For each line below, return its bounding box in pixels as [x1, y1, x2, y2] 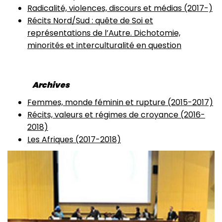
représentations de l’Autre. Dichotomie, [27, 27, 180, 39]
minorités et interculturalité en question [27, 40, 181, 51]
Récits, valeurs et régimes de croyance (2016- [27, 109, 205, 120]
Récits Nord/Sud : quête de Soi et [27, 15, 153, 26]
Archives [32, 79, 69, 91]
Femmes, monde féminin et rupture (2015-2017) [27, 97, 213, 108]
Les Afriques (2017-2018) [27, 134, 121, 145]
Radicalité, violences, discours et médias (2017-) [27, 2, 213, 14]
